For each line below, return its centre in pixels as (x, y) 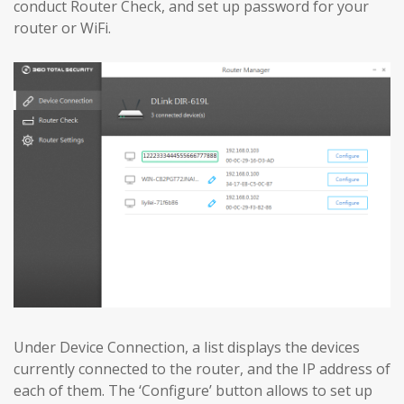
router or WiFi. (62, 28)
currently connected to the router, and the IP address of (202, 369)
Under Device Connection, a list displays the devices (187, 348)
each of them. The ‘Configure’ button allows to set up (193, 391)
